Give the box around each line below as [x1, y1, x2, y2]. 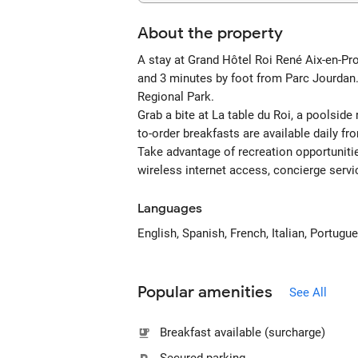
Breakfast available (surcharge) [160, 325, 325, 340]
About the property [137, 23, 283, 43]
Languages [137, 201, 202, 217]
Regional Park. [137, 89, 214, 104]
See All [289, 284, 327, 300]
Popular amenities [137, 282, 272, 302]
